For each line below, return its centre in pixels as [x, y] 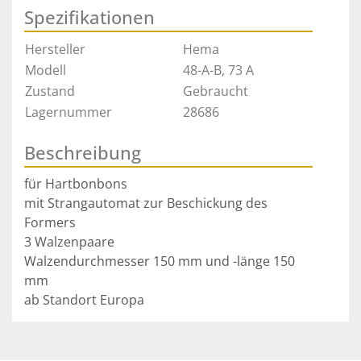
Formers [50, 223]
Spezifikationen [89, 17]
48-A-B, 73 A [218, 71]
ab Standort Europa [84, 300]
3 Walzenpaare [69, 242]
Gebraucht [216, 91]
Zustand [50, 91]
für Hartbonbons [76, 184]
